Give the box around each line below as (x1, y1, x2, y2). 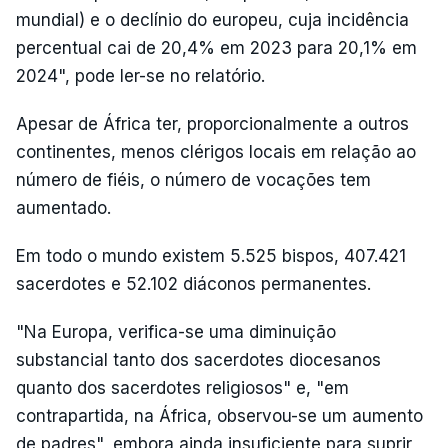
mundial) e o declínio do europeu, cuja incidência (16, 10, 409, 30)
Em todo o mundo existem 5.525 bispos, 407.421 (16, 246, 406, 266)
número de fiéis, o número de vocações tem (16, 170, 371, 190)
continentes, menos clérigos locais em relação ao (16, 142, 416, 162)
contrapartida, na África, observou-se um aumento (16, 406, 423, 426)
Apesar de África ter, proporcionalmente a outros (16, 114, 409, 134)
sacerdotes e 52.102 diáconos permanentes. (16, 274, 371, 294)
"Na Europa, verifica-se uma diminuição (16, 322, 336, 342)
